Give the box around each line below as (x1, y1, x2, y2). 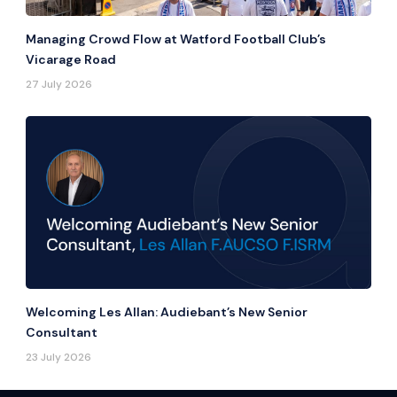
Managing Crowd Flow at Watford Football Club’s (26, 31, 327, 48)
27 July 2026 (26, 77, 93, 92)
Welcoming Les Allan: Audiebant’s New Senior (26, 304, 308, 321)
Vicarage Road (26, 51, 117, 68)
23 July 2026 (26, 350, 92, 365)
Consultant (26, 324, 98, 341)
